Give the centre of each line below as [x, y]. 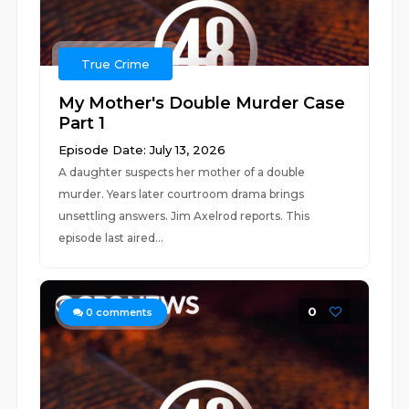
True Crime [116, 64]
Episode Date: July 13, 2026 [142, 150]
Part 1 [82, 123]
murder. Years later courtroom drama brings [182, 194]
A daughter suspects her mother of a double [182, 172]
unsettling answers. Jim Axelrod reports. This [184, 216]
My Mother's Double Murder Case [202, 103]
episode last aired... [111, 238]
